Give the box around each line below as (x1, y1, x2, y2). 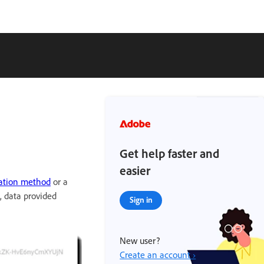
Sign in (129, 194, 153, 204)
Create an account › (120, 249, 196, 260)
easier (120, 163, 151, 178)
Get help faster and (120, 146, 220, 161)
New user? (120, 235, 160, 246)
